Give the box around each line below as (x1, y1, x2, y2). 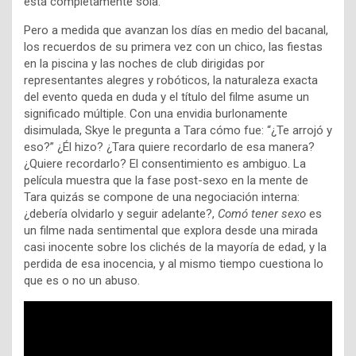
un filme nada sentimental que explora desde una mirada (24, 223, 318, 238)
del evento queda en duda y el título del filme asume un (24, 90, 309, 105)
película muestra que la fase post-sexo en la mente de (24, 173, 308, 188)
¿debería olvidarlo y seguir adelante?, (24, 207, 218, 222)
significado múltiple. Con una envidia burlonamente (24, 106, 288, 122)
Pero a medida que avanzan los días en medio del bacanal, (24, 23, 328, 38)
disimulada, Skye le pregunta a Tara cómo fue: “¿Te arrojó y (24, 123, 332, 138)
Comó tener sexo (218, 207, 306, 222)
